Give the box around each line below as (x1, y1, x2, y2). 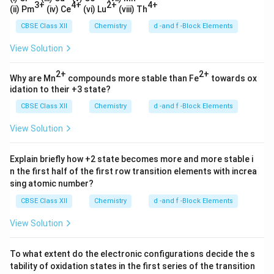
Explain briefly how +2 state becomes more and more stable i (10, 154, 253, 164)
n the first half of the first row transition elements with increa (10, 166, 257, 176)
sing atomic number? (10, 178, 94, 188)
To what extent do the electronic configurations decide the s (10, 248, 255, 259)
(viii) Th (117, 4, 147, 14)
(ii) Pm (10, 4, 34, 14)
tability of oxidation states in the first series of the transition (10, 261, 255, 271)
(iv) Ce (45, 4, 71, 14)
